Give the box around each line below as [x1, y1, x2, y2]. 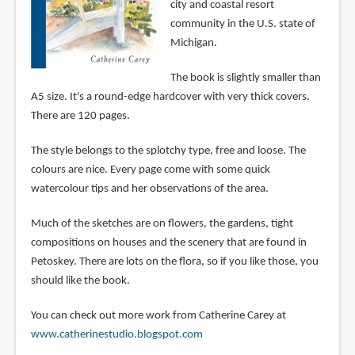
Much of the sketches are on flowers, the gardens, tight [30, 217, 293, 230]
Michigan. [170, 36, 217, 49]
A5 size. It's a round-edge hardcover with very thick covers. [30, 90, 310, 103]
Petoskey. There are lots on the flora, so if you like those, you [30, 255, 319, 268]
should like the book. [30, 274, 130, 287]
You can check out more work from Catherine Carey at [30, 309, 286, 322]
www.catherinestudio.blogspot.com [30, 328, 203, 341]
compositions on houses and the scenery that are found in [30, 236, 307, 249]
